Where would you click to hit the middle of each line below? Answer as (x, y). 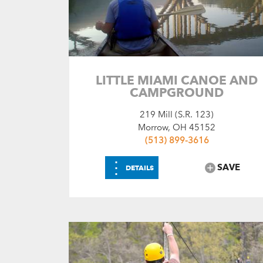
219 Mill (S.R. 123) (177, 114)
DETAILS (139, 167)
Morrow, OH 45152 (177, 127)
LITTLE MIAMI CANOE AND (177, 80)
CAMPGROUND (177, 92)
